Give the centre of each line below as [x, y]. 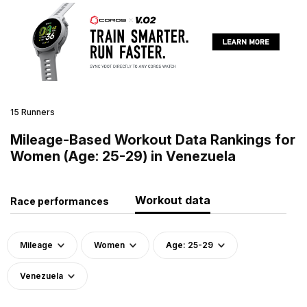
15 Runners [33, 112]
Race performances [60, 201]
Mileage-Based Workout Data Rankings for [153, 139]
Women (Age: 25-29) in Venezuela [123, 156]
